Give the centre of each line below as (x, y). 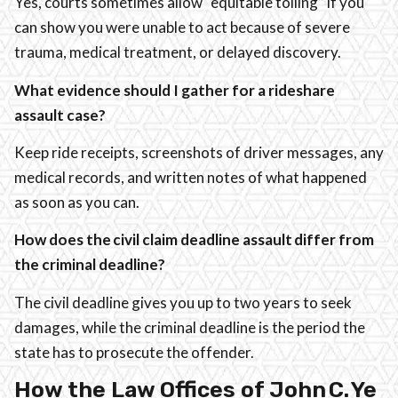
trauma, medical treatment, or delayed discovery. (178, 52)
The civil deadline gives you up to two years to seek (183, 302)
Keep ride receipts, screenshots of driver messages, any (199, 152)
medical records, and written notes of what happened (191, 177)
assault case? (60, 115)
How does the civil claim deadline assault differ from (194, 240)
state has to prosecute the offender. (134, 352)
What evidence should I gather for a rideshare (175, 90)
